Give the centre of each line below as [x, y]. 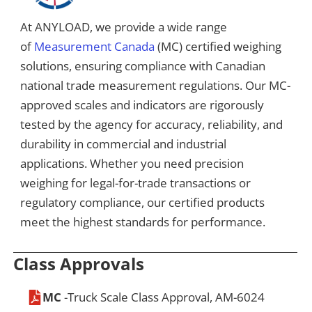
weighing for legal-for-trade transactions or [136, 182]
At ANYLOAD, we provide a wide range [124, 26]
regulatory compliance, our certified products [143, 202]
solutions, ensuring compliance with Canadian [143, 65]
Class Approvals [79, 263]
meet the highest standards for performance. [145, 221]
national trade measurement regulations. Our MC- [156, 85]
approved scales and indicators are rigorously [142, 104]
